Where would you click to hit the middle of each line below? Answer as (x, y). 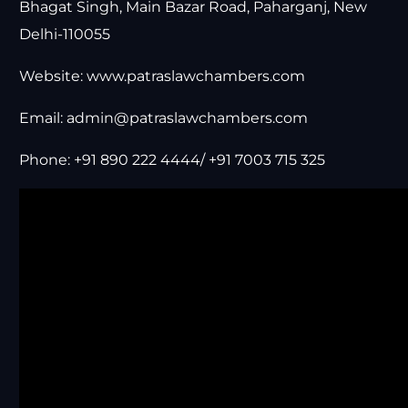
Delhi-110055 (65, 35)
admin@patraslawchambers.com (188, 118)
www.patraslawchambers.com (196, 76)
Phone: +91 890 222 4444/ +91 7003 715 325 (173, 160)
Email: (43, 118)
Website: (53, 76)
